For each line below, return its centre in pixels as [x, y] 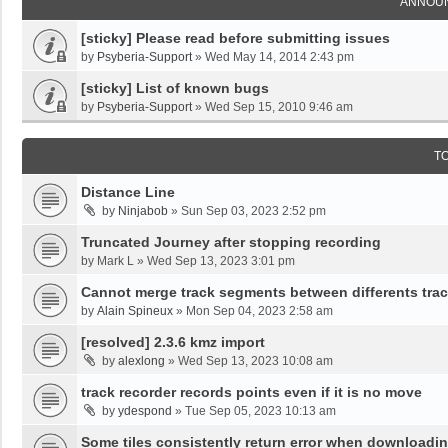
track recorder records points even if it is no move [251, 392]
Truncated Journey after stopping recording [231, 242]
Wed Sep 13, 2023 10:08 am [255, 361]
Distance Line [128, 192]
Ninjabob [143, 211]
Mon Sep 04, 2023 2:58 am [259, 311]
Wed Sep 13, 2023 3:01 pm [221, 261]
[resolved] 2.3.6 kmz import [173, 342]
